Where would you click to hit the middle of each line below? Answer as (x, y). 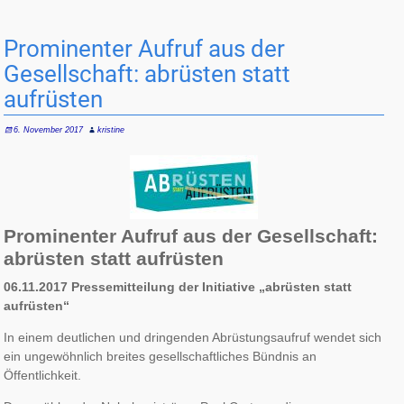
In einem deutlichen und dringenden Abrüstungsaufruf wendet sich (193, 337)
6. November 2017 (49, 130)
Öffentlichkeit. (43, 375)
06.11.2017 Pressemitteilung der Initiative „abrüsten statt (178, 286)
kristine (111, 130)
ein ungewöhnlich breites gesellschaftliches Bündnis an (161, 356)
